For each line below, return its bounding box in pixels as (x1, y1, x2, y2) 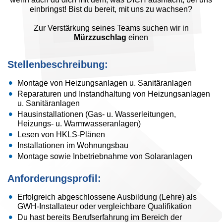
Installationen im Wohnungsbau (17, 141, 128, 150)
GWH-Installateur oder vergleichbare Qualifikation (17, 202, 192, 211)
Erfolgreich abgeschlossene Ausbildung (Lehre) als (17, 193, 197, 201)
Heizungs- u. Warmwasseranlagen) (17, 119, 141, 128)
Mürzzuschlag (74, 33, 126, 42)
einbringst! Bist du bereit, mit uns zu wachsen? (30, 5, 192, 13)
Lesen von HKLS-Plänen (17, 130, 105, 139)
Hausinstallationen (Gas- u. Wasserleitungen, (17, 110, 176, 118)
